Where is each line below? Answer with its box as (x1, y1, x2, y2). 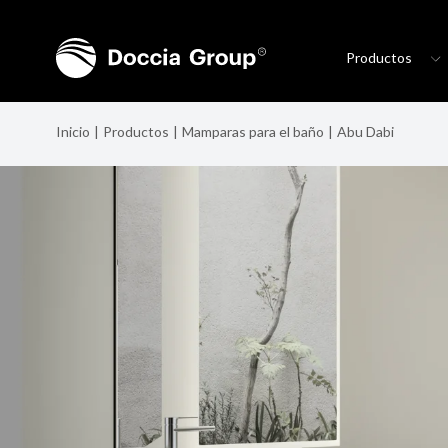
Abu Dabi (337, 123, 394, 140)
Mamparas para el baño (182, 123, 324, 140)
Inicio (56, 123, 90, 140)
